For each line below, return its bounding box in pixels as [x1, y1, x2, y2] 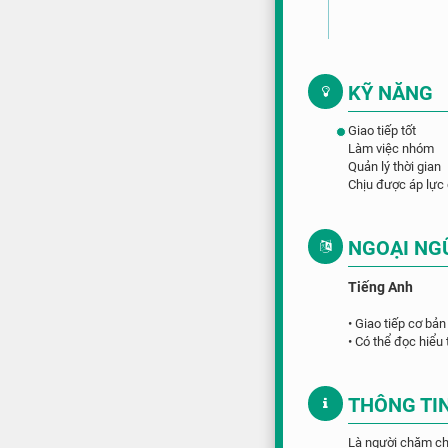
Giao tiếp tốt [348, 123, 417, 138]
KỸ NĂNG [348, 81, 434, 105]
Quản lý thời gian [348, 159, 442, 174]
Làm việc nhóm [348, 141, 435, 156]
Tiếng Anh [348, 279, 414, 295]
